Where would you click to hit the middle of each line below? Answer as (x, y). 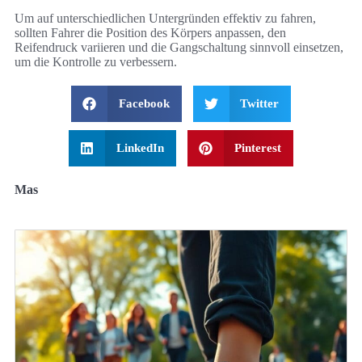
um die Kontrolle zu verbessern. (96, 61)
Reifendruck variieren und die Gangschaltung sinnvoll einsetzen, (179, 47)
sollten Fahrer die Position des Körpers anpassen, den (150, 32)
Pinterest (258, 147)
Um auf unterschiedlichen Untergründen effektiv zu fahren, (165, 18)
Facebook (144, 103)
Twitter (259, 103)
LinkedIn (140, 147)
